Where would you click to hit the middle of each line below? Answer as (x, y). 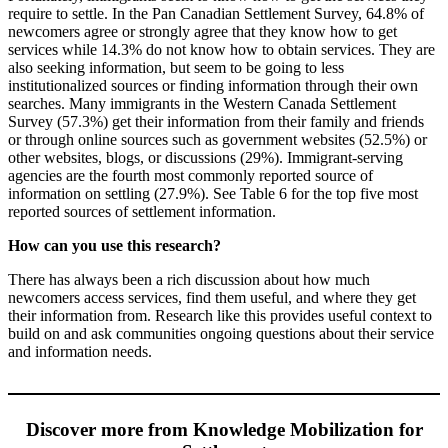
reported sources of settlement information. (142, 211)
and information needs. (80, 351)
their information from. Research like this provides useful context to (220, 315)
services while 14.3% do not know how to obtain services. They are (221, 49)
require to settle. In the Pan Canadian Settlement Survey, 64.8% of (216, 13)
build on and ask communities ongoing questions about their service (221, 333)
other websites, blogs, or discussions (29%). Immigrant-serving (205, 157)
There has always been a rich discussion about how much (189, 279)
